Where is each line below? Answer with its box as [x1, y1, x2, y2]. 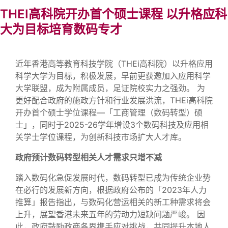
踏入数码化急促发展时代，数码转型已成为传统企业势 [15, 173, 211, 183]
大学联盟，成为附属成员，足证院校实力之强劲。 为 [15, 83, 205, 93]
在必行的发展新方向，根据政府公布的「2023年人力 [15, 185, 207, 195]
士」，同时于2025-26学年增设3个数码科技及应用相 [15, 120, 209, 130]
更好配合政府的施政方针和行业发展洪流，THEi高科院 [15, 95, 213, 105]
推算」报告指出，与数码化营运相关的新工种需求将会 [15, 197, 211, 207]
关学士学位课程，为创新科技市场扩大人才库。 [15, 132, 186, 142]
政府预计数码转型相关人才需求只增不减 [15, 152, 162, 162]
